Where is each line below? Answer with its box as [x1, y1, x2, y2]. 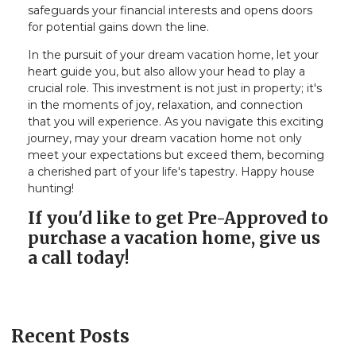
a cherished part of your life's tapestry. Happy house [28, 164, 315, 179]
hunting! [28, 180, 74, 195]
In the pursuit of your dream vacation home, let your [28, 47, 319, 62]
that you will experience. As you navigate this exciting [28, 114, 323, 129]
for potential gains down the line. [28, 19, 209, 34]
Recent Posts [11, 324, 130, 347]
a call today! [28, 246, 130, 269]
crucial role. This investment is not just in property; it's [28, 80, 322, 95]
